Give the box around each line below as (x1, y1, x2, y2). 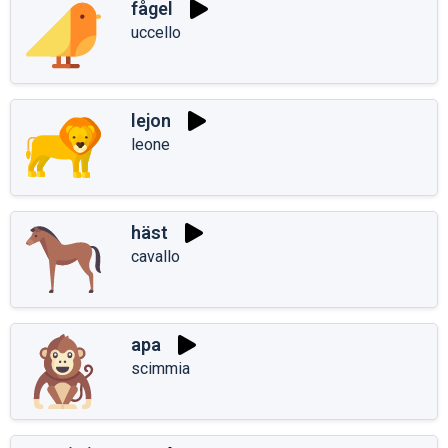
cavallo (131, 246, 180, 266)
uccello (131, 22, 181, 42)
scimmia (131, 358, 190, 378)
